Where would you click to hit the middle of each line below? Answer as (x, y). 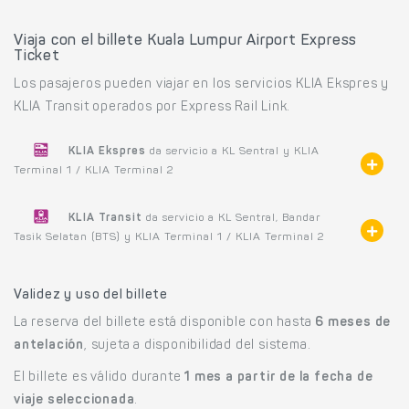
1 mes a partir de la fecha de (279, 378)
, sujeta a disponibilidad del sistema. (198, 346)
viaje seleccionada (74, 400)
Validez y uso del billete (91, 295)
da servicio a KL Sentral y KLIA (233, 151)
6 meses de (353, 323)
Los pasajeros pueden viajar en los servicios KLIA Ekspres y (202, 84)
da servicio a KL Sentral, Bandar (231, 218)
